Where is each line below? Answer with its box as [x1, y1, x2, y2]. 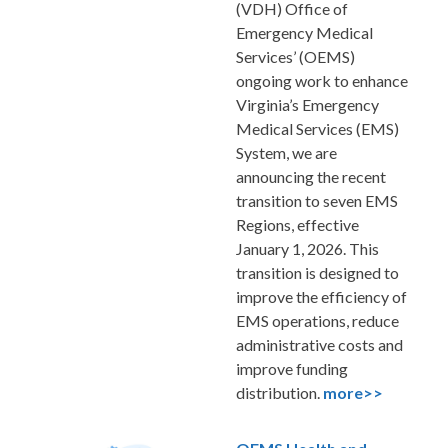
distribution [236, 382, 317, 402]
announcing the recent [236, 166, 386, 186]
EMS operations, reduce [236, 310, 399, 330]
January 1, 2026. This [236, 238, 379, 258]
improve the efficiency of [236, 286, 407, 306]
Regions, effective [236, 214, 359, 234]
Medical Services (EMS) [236, 118, 399, 138]
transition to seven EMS [236, 190, 398, 210]
